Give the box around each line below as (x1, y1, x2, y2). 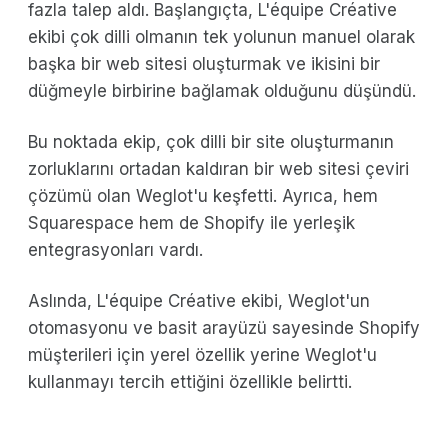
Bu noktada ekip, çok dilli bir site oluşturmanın (28, 131, 394, 152)
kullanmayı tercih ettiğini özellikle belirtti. (28, 371, 352, 392)
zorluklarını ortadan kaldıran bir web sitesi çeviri (28, 158, 409, 179)
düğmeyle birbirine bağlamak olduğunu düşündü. (28, 80, 416, 101)
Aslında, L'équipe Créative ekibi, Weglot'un (28, 290, 370, 311)
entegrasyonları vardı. (28, 239, 213, 260)
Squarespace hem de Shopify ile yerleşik (28, 212, 355, 233)
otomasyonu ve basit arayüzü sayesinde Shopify (28, 317, 420, 338)
